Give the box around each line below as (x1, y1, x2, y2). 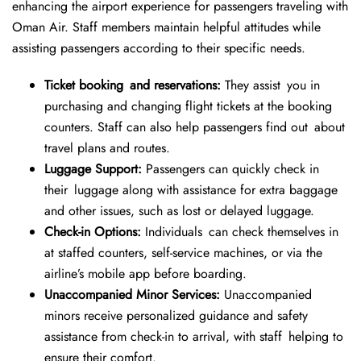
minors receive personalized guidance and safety (44, 306, 308, 326)
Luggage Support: (44, 160, 146, 179)
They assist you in (221, 76, 320, 95)
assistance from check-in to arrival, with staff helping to (44, 327, 343, 346)
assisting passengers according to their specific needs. (12, 39, 305, 58)
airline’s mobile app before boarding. (44, 264, 247, 284)
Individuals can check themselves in (141, 222, 338, 242)
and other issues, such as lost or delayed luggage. (44, 201, 314, 221)
